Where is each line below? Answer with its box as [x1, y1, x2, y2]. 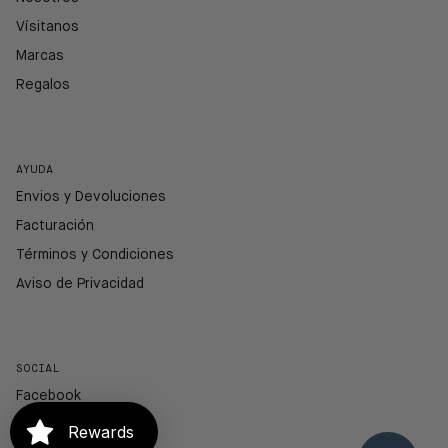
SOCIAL [16, 363, 59, 375]
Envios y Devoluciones [16, 190, 166, 205]
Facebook [16, 389, 81, 404]
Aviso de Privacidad [16, 277, 144, 292]
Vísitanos [16, 20, 79, 35]
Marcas [16, 49, 64, 64]
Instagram [16, 418, 82, 433]
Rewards [68, 422, 134, 442]
